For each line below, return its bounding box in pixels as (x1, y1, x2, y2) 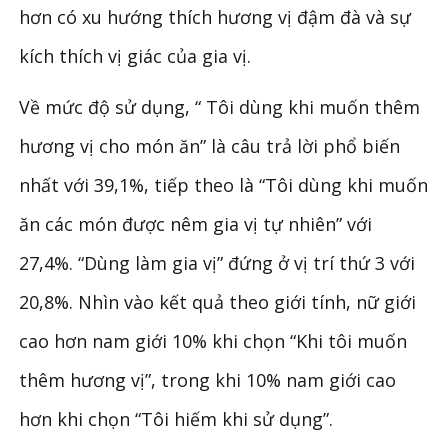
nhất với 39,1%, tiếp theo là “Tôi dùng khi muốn (19, 172, 429, 197)
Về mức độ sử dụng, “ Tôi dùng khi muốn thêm (19, 94, 421, 119)
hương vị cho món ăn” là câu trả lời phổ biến (19, 133, 401, 158)
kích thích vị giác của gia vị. (19, 43, 252, 68)
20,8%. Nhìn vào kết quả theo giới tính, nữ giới (19, 289, 417, 314)
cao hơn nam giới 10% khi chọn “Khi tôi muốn (19, 328, 408, 353)
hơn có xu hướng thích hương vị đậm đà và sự (19, 4, 412, 29)
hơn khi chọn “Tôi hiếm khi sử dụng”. (19, 406, 334, 431)
